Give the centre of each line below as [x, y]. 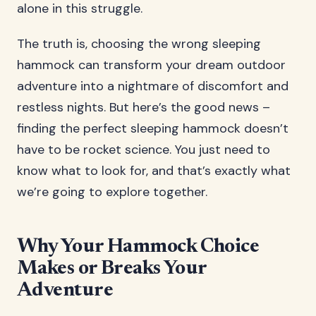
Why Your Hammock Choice [138, 247]
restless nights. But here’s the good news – [144, 107]
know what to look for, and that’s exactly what [154, 171]
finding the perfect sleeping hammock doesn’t [153, 128]
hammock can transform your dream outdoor [151, 65]
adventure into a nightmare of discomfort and [153, 86]
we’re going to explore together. [112, 192]
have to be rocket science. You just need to [144, 150]
